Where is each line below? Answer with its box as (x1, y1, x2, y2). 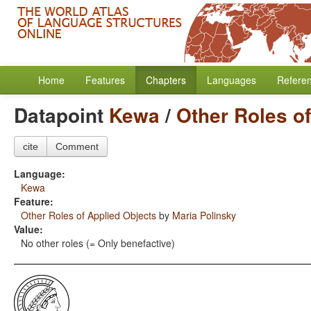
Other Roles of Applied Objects (21, 208, 156, 222)
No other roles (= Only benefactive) (21, 236, 175, 250)
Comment (56, 141, 99, 152)
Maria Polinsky (172, 208, 236, 222)
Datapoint (14, 101, 109, 129)
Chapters (146, 73, 186, 87)
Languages (207, 73, 256, 87)
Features (85, 73, 125, 87)
